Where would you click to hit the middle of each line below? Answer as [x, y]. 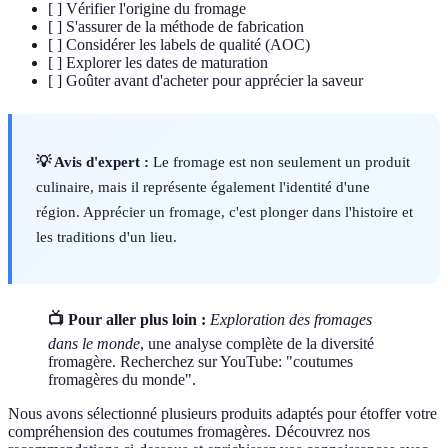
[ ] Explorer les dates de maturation [158, 62]
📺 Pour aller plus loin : [127, 319]
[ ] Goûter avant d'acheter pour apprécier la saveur [205, 80]
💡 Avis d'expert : [92, 161]
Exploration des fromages [291, 319]
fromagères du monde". [122, 379]
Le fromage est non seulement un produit [279, 161]
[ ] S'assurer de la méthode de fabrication [176, 26]
